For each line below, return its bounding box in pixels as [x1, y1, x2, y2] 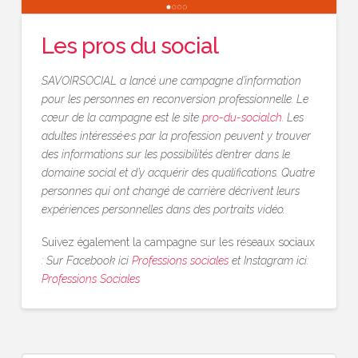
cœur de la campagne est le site [41, 110, 202, 124]
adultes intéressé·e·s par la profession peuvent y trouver [41, 129, 311, 142]
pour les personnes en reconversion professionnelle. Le [41, 92, 308, 105]
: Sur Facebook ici [41, 254, 132, 268]
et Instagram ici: [228, 254, 308, 268]
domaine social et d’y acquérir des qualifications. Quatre [41, 165, 315, 179]
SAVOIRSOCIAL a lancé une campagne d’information [41, 74, 301, 87]
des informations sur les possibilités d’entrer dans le [41, 147, 290, 161]
